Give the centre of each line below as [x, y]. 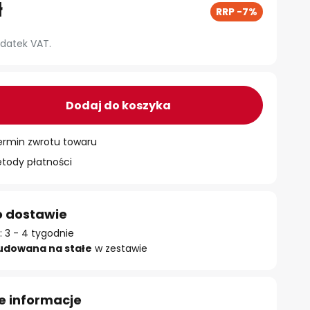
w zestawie [120, 248]
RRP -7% [237, 12]
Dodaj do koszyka [118, 105]
